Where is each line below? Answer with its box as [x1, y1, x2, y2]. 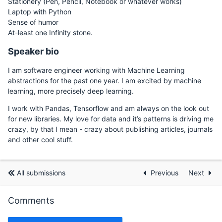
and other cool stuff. [8, 135, 73, 144]
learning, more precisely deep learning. [8, 87, 134, 95]
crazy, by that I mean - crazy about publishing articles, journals [8, 125, 213, 133]
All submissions [17, 168, 65, 177]
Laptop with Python [8, 7, 71, 16]
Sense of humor [8, 18, 58, 26]
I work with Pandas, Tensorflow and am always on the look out [8, 104, 209, 112]
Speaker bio [8, 46, 59, 56]
